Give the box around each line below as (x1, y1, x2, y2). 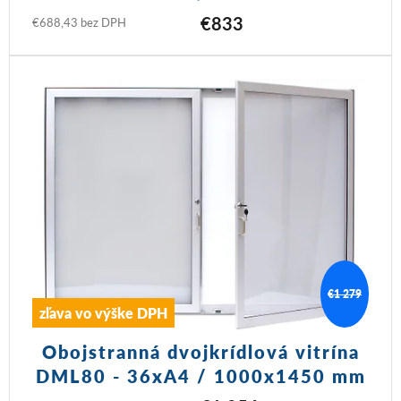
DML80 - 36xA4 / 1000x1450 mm (35, 363, 366, 389)
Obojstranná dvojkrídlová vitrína (41, 339, 360, 365)
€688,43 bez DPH (32, 13, 126, 30)
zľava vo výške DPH (39, 303, 167, 324)
